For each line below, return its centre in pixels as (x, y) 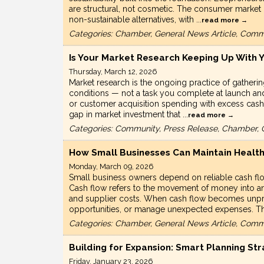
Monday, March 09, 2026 (111, 167)
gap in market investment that (126, 115)
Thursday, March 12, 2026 (113, 72)
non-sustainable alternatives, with (133, 20)
